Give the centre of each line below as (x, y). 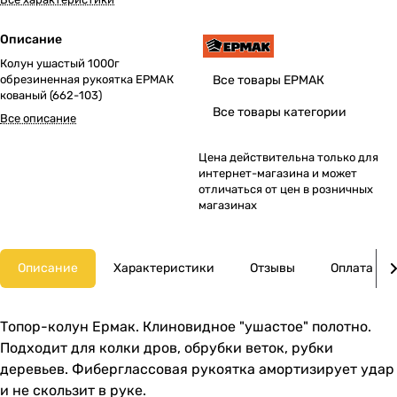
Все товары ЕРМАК (269, 80)
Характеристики (164, 268)
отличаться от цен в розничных (286, 189)
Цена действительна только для (288, 157)
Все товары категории (280, 112)
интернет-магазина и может (278, 173)
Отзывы (272, 268)
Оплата (352, 268)
